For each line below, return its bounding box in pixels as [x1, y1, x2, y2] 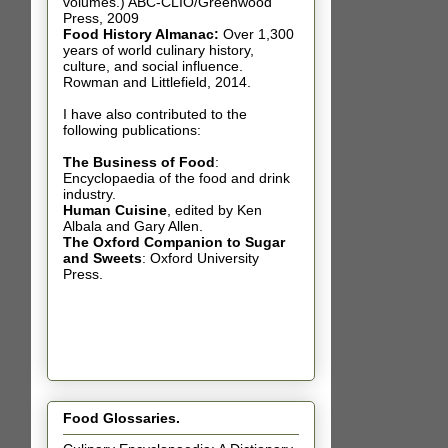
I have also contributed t [63, 105, 215, 122]
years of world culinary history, [63, 41, 254, 58]
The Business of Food [63, 153, 215, 170]
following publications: [63, 121, 201, 138]
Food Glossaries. [63, 410, 180, 427]
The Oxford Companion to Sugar [63, 233, 285, 250]
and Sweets [63, 249, 142, 266]
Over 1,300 [223, 25, 294, 42]
